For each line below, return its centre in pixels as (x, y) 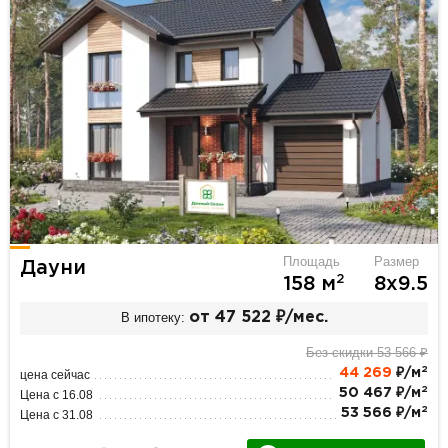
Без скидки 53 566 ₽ (366, 352)
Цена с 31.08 (57, 414)
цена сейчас (55, 374)
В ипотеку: (152, 318)
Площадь (311, 261)
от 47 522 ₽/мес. (258, 318)
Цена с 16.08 (57, 394)
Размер (396, 261)
